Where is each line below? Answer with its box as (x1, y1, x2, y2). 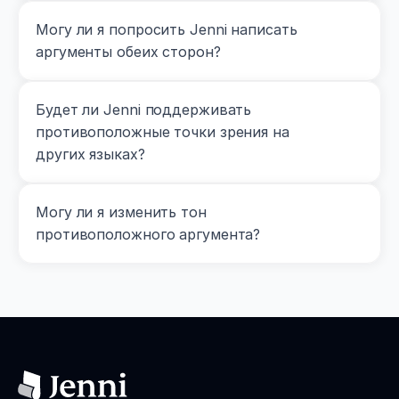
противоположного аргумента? (36, 225, 261, 243)
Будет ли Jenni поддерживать (36, 101, 252, 118)
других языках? (36, 145, 145, 163)
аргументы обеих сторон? (36, 43, 221, 61)
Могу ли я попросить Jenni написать (36, 20, 297, 38)
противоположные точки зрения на (36, 123, 289, 141)
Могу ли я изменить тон (36, 203, 207, 221)
